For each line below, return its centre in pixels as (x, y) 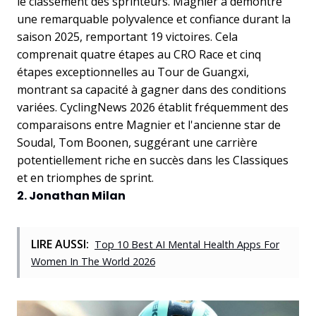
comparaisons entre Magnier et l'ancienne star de (149, 124)
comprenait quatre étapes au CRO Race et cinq (139, 54)
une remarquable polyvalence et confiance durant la (154, 19)
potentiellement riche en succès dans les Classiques (153, 160)
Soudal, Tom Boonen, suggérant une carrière (137, 142)
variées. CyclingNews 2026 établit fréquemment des (153, 107)
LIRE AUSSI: (60, 244)
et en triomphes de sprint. (85, 177)
